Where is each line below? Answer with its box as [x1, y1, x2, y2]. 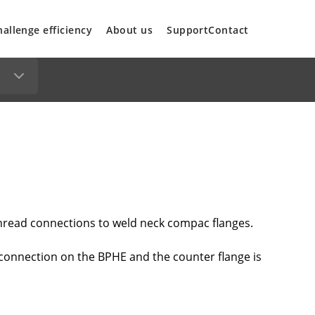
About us [106, 22, 153, 37]
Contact [208, 22, 249, 37]
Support [167, 22, 209, 37]
